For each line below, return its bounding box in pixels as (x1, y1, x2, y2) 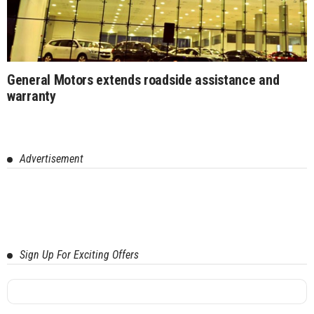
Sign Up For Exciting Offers (20, 247, 139, 261)
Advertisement (20, 151, 83, 165)
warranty (7, 87, 56, 104)
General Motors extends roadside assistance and (7, 71, 280, 88)
